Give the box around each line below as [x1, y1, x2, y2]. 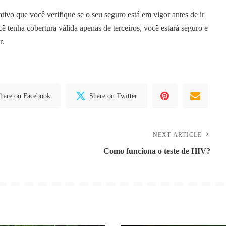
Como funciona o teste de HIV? [103, 147, 211, 156]
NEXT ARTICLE [152, 131, 202, 139]
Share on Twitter [89, 92, 138, 100]
